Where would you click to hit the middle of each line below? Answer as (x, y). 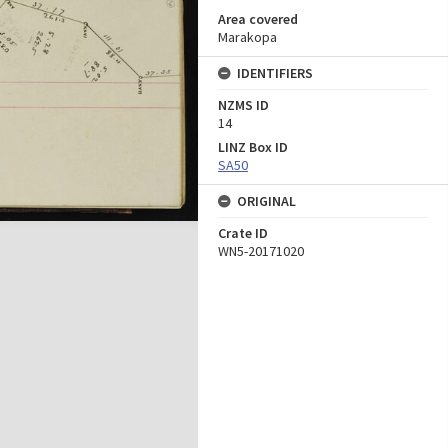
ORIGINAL (266, 201)
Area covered (258, 19)
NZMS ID (243, 105)
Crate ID (243, 233)
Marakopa (247, 37)
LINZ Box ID (253, 147)
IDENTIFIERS (275, 73)
